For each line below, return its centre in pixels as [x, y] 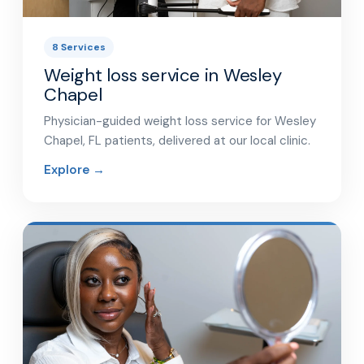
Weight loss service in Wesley [163, 75]
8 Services [79, 47]
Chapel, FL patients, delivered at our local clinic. [177, 140]
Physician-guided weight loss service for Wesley [180, 121]
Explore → [74, 169]
